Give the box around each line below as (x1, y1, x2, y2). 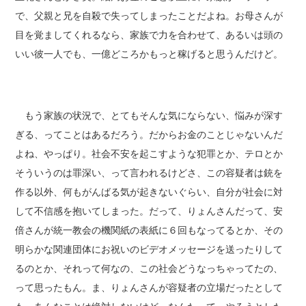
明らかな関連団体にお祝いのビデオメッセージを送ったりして (15, 242, 283, 256)
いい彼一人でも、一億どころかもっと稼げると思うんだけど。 (15, 46, 283, 61)
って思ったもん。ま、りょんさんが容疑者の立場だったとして (15, 280, 283, 294)
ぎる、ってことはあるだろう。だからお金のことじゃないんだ (15, 127, 283, 141)
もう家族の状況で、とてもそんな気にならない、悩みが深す (15, 108, 283, 122)
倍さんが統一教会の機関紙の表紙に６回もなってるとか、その (15, 223, 283, 237)
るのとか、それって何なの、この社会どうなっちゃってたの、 (15, 261, 283, 275)
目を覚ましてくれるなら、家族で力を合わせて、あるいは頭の (15, 27, 283, 42)
